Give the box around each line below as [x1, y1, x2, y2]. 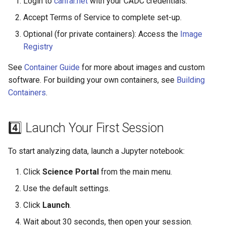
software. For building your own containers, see [8, 75, 177, 85]
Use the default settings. [23, 183, 110, 193]
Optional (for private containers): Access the [23, 29, 180, 39]
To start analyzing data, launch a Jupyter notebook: [8, 146, 185, 156]
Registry [23, 41, 53, 51]
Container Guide [24, 62, 80, 72]
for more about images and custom [80, 62, 205, 72]
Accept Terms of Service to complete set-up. [23, 12, 182, 22]
